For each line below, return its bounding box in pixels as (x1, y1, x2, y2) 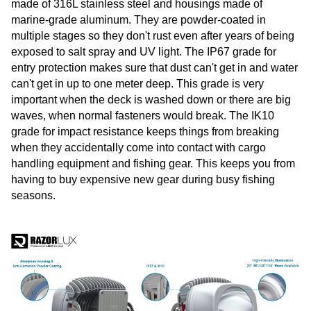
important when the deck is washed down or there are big (11, 94, 291, 106)
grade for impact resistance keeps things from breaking (11, 126, 279, 137)
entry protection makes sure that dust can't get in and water (11, 62, 298, 74)
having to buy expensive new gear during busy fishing (11, 174, 275, 185)
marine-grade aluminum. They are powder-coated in (11, 14, 266, 26)
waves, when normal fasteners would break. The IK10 (11, 110, 274, 121)
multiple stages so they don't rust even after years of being (11, 30, 294, 42)
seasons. (11, 190, 56, 201)
